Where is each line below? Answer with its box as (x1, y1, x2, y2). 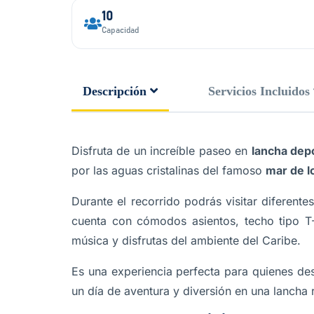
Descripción (83, 84, 146, 98)
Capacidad (102, 26, 139, 35)
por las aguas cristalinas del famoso (71, 163, 266, 177)
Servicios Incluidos (208, 84, 310, 98)
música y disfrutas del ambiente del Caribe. (71, 233, 301, 247)
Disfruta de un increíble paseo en (71, 144, 252, 158)
